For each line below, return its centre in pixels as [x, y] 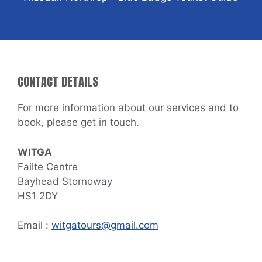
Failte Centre [48, 166]
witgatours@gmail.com [105, 225]
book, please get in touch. [78, 123]
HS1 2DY [38, 196]
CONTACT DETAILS [58, 82]
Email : [35, 225]
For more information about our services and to [128, 108]
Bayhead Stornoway [65, 181]
